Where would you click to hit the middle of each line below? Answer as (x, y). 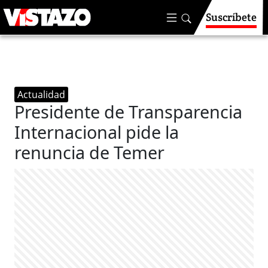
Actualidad (42, 95)
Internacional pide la (97, 132)
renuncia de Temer (90, 152)
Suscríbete (231, 17)
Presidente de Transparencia (129, 112)
